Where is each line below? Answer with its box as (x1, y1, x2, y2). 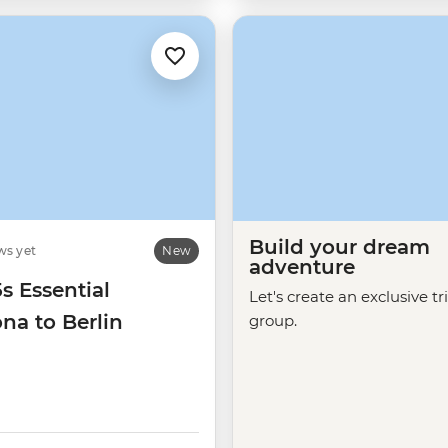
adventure (249, 254, 355, 279)
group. (249, 310, 297, 330)
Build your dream (249, 234, 430, 259)
